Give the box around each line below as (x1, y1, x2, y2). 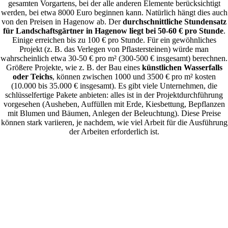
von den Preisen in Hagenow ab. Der (2, 17, 123, 26)
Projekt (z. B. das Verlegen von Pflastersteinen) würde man (19, 45, 209, 54)
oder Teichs (12, 72, 52, 81)
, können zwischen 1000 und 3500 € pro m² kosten (52, 72, 216, 81)
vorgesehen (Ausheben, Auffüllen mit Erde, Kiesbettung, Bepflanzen (3, 100, 225, 109)
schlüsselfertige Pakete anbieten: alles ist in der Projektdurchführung (5, 91, 223, 100)
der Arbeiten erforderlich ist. (69, 127, 159, 136)
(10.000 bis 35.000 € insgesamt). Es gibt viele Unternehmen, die (11, 81, 217, 91)
